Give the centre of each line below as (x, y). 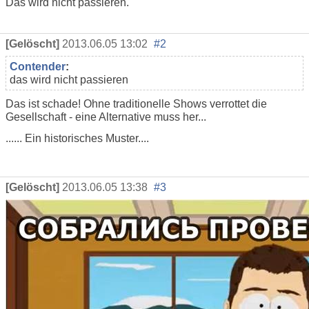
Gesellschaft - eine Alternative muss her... (106, 117)
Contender (38, 66)
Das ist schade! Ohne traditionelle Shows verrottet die (136, 103)
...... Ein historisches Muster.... (77, 138)
